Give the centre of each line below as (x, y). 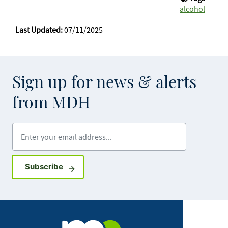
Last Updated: (39, 29)
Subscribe (44, 166)
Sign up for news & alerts (104, 83)
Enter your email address (65, 129)
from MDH (51, 103)
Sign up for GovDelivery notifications (130, 166)
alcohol (192, 8)
